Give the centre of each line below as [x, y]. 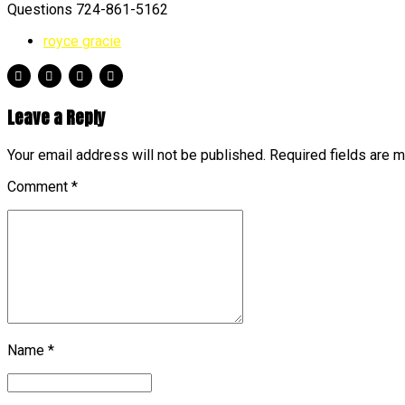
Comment [39, 187]
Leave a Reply [57, 117]
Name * [31, 351]
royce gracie [82, 41]
